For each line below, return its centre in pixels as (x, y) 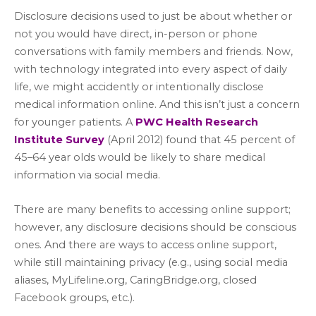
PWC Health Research (197, 122)
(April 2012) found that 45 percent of (200, 140)
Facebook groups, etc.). (74, 297)
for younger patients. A (75, 122)
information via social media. (87, 175)
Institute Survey (59, 140)
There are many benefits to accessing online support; (152, 209)
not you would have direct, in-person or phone (136, 34)
